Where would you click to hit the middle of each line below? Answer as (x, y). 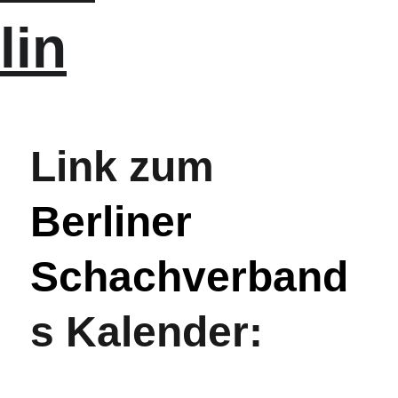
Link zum (128, 167)
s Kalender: (147, 332)
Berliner (117, 222)
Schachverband (190, 277)
